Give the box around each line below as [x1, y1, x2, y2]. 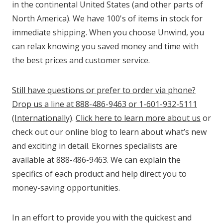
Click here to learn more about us [76, 112, 201, 124]
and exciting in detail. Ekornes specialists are [12, 140, 177, 152]
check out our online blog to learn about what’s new [12, 126, 207, 138]
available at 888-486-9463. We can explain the [12, 154, 181, 166]
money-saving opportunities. [12, 182, 120, 194]
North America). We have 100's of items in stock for [12, 13, 203, 24]
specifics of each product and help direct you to [12, 168, 187, 180]
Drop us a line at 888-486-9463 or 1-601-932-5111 [12, 99, 197, 110]
